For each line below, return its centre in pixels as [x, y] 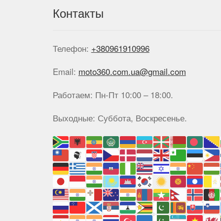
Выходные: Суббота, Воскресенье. [120, 117]
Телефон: [72, 48]
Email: [65, 71]
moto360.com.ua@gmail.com [132, 71]
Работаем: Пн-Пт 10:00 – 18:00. [113, 94]
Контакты [78, 12]
